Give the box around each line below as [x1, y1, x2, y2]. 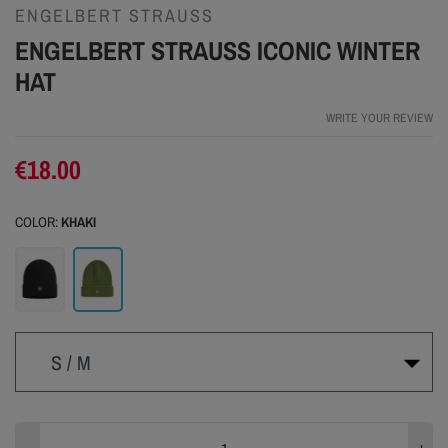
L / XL [202, 410, 238, 433]
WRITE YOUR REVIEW [326, 110, 433, 127]
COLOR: [15, 213, 61, 232]
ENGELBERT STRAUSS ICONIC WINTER [15, 33, 420, 69]
